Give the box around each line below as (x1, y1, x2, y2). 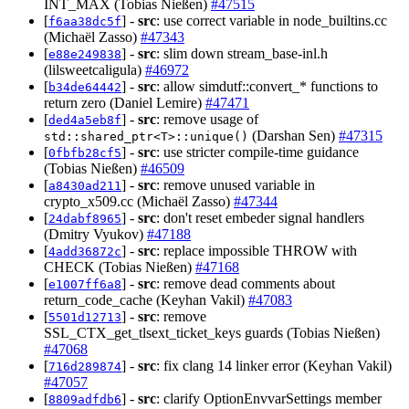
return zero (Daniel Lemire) (44, 95, 205, 111)
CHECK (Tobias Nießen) (44, 259, 195, 276)
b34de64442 (48, 80, 121, 95)
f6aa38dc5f (48, 15, 121, 29)
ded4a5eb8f (48, 113, 121, 128)
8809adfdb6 (48, 393, 121, 407)
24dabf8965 (48, 212, 121, 226)
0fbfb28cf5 (48, 146, 121, 161)
